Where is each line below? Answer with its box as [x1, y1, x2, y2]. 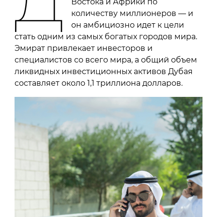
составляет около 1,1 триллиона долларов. [15, 78, 183, 88]
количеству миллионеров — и [71, 9, 194, 18]
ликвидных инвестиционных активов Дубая [15, 67, 193, 77]
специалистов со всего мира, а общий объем [15, 55, 197, 65]
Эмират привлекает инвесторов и [15, 44, 153, 53]
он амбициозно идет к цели [71, 20, 185, 30]
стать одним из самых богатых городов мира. [15, 32, 197, 42]
